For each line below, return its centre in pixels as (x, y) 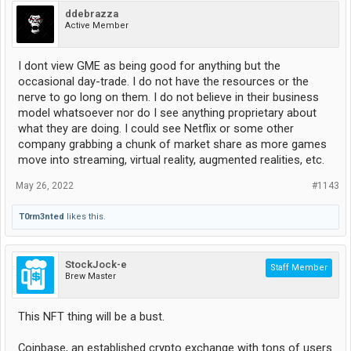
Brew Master (90, 276)
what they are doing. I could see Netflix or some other (156, 128)
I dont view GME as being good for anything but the (149, 65)
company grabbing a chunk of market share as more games (172, 144)
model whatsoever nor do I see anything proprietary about (167, 112)
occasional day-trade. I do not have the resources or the (163, 81)
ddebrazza (92, 13)
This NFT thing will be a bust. (91, 316)
